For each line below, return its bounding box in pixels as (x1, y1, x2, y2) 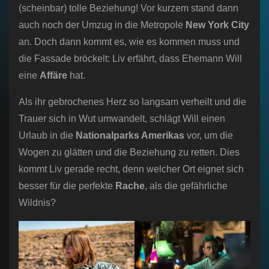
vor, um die (184, 130, 233, 141)
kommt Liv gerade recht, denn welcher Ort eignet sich (19, 164, 244, 175)
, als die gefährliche (145, 181, 228, 192)
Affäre (40, 70, 67, 81)
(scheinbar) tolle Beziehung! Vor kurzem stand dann (19, 3, 238, 14)
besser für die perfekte (19, 181, 115, 192)
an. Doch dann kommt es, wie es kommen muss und (19, 37, 240, 47)
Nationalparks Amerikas (76, 130, 184, 141)
